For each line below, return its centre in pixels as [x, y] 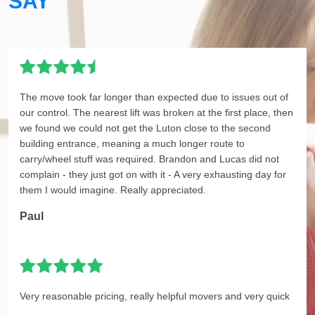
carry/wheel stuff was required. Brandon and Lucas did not [149, 159]
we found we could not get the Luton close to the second [145, 128]
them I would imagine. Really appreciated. [113, 190]
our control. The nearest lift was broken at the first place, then [156, 113]
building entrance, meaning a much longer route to [132, 144]
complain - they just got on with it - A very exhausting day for [153, 175]
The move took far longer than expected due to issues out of [154, 97]
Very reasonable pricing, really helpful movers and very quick [155, 296]
